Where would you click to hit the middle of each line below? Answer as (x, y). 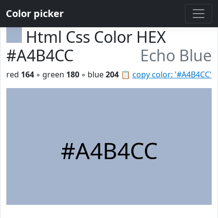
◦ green (50, 74)
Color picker (35, 13)
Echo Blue (176, 55)
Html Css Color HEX (96, 37)
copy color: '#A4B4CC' (172, 74)
